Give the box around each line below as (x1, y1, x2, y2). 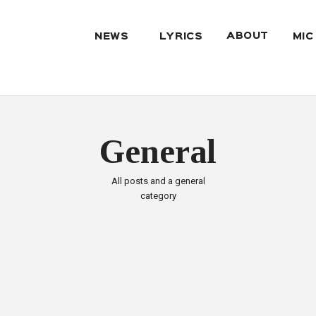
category (140, 190, 176, 202)
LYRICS (159, 32, 203, 42)
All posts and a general (111, 176, 205, 187)
